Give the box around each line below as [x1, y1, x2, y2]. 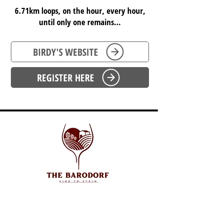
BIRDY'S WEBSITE [33, 45, 98, 59]
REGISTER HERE [37, 71, 94, 84]
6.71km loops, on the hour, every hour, [14, 5, 146, 16]
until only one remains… [39, 16, 121, 28]
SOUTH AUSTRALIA [48, 197, 110, 209]
